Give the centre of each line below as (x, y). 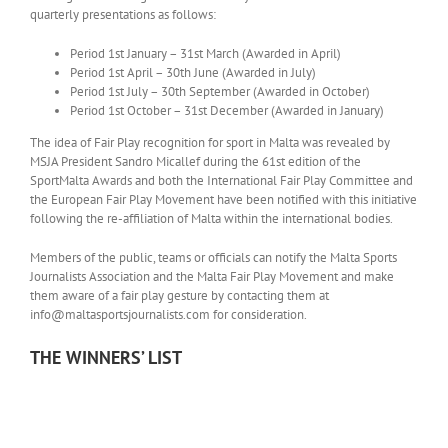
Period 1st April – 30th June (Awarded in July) (192, 72)
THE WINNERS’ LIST (105, 357)
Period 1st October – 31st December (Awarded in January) (226, 110)
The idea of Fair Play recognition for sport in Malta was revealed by (209, 142)
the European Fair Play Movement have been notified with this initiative (223, 199)
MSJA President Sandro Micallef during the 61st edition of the (195, 161)
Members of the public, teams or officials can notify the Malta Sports (213, 257)
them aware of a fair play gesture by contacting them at (179, 295)
